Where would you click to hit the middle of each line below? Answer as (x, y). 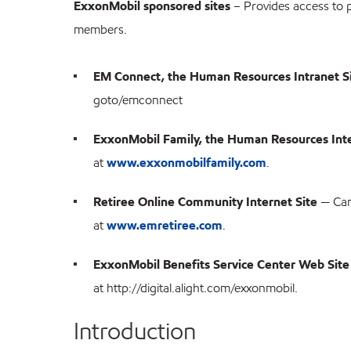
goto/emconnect (138, 100)
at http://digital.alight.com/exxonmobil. (196, 288)
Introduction (135, 331)
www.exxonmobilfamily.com (187, 163)
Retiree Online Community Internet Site (206, 202)
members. (101, 30)
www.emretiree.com (165, 226)
